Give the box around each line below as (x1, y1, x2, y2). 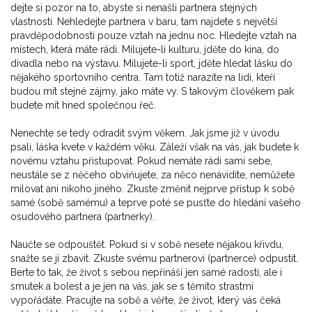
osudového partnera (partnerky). (10, 211, 155, 223)
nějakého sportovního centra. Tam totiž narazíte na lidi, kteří (10, 72, 275, 84)
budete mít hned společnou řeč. (10, 100, 156, 111)
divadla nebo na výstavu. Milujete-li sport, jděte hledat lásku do (10, 58, 292, 70)
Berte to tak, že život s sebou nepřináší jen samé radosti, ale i (10, 267, 282, 279)
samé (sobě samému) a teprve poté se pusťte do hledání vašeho (10, 197, 301, 209)
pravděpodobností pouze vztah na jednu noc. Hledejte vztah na (10, 30, 297, 42)
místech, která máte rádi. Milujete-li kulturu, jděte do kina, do (10, 44, 279, 56)
